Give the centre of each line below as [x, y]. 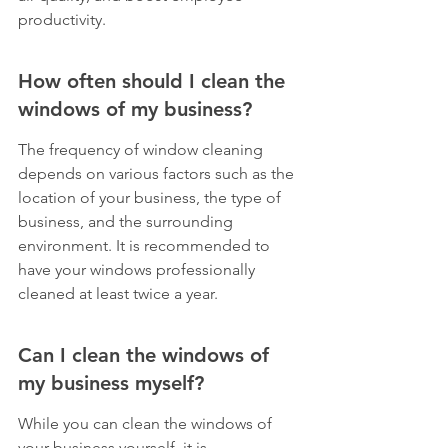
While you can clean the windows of [147, 423]
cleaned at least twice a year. [118, 293]
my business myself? [111, 383]
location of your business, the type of [151, 197]
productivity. [62, 19]
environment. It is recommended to [146, 245]
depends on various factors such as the [158, 173]
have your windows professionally [138, 269]
